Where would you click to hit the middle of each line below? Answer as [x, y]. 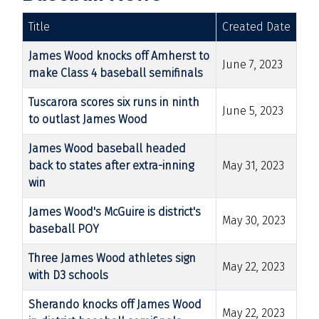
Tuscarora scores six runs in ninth [114, 102]
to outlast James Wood [88, 119]
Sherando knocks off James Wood [115, 304]
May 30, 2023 [254, 220]
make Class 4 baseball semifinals [116, 73]
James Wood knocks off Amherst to [119, 56]
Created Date [256, 26]
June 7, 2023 [252, 64]
